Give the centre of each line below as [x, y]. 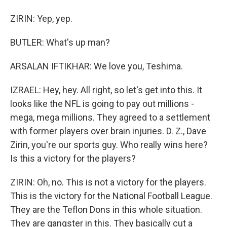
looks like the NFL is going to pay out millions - [102, 104]
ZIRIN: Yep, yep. [41, 18]
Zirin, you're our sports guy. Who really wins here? [109, 145]
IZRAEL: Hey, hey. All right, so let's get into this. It [106, 90]
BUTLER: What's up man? [60, 42]
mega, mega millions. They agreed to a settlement [110, 117]
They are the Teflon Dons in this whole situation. [106, 210]
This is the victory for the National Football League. [111, 196]
